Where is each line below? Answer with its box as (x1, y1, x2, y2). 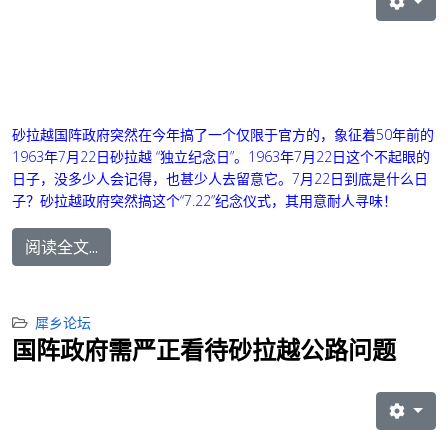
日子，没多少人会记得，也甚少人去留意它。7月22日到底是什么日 (12, 169, 428, 189)
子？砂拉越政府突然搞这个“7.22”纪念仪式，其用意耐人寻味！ (12, 191, 397, 211)
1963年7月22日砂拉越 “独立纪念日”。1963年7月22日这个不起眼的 (12, 147, 430, 167)
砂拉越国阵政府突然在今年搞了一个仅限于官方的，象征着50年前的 (12, 125, 434, 145)
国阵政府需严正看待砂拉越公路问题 (12, 333, 396, 367)
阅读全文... (25, 236, 98, 259)
